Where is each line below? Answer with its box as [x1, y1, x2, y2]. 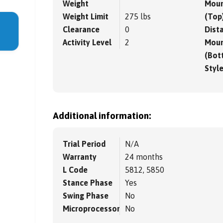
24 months [125, 152, 163, 162]
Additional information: [53, 111, 151, 121]
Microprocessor [63, 204, 120, 214]
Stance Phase [63, 178, 113, 188]
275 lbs [125, 12, 151, 21]
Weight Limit [63, 12, 109, 21]
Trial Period [63, 139, 106, 149]
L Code [63, 165, 88, 175]
